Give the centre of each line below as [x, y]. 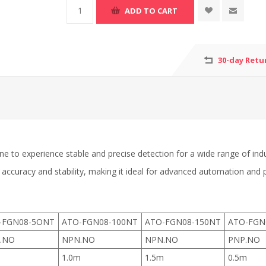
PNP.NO [244, 240]
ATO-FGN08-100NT [100, 222]
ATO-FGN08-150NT [183, 222]
